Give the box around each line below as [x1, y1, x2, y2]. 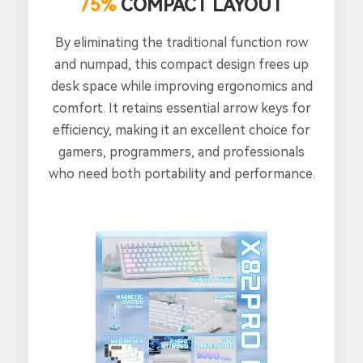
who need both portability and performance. [48, 166, 315, 182]
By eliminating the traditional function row [55, 35, 308, 51]
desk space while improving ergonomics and [50, 79, 313, 95]
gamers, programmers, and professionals [58, 144, 305, 160]
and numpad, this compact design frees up [54, 57, 309, 73]
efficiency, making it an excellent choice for [53, 122, 310, 139]
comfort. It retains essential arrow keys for [52, 100, 311, 117]
